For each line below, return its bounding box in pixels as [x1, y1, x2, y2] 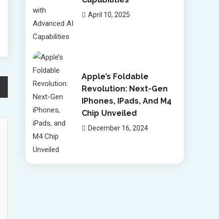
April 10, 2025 [88, 10, 130, 19]
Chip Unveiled [81, 108, 137, 118]
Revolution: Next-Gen [81, 84, 168, 93]
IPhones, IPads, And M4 [81, 96, 172, 106]
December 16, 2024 [88, 124, 148, 132]
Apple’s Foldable [81, 71, 149, 81]
